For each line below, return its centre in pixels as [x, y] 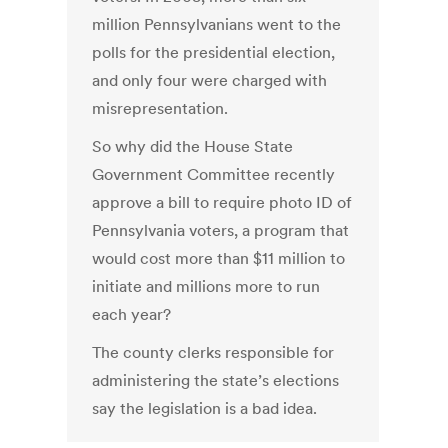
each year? [132, 314]
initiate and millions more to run [206, 286]
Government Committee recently [214, 174]
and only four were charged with [210, 80]
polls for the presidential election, [214, 52]
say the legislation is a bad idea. [205, 408]
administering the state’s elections [216, 380]
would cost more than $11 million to [219, 258]
